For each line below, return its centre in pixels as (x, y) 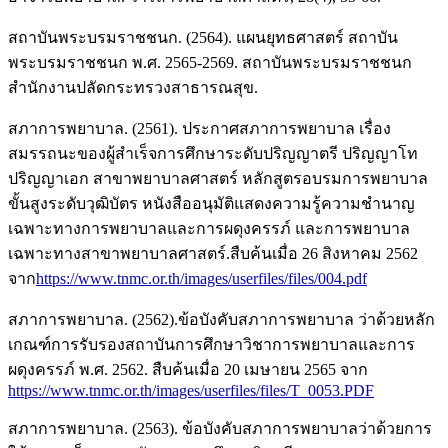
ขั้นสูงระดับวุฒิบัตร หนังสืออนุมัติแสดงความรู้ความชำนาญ (211, 204)
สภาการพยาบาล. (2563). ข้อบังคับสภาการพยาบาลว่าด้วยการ (220, 429)
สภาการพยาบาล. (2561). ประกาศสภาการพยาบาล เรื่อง (199, 129)
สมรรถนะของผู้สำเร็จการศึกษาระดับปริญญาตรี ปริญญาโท (213, 154)
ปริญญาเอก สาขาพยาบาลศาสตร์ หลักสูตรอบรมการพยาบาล (218, 179)
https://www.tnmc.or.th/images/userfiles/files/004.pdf (201, 279)
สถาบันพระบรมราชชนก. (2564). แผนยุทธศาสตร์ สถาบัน (203, 38)
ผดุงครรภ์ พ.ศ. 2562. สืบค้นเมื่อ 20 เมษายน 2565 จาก (188, 370)
